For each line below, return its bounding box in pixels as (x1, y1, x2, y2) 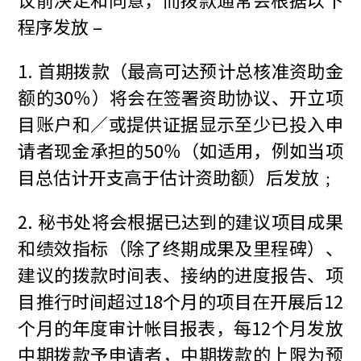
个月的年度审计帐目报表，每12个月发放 (18, 314, 343, 341)
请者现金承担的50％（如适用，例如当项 (18, 137, 343, 164)
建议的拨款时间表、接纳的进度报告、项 (18, 261, 343, 288)
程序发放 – (18, 13, 103, 39)
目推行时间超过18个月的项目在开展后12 (18, 288, 343, 314)
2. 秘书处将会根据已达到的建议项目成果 (18, 208, 343, 234)
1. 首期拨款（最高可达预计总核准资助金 (18, 57, 343, 84)
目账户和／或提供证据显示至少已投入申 (18, 110, 343, 137)
